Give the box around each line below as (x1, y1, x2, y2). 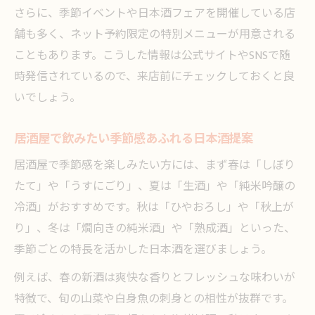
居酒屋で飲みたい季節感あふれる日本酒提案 (14, 129, 253, 149)
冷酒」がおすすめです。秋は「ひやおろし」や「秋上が (14, 198, 294, 217)
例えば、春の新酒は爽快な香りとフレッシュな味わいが (14, 269, 295, 288)
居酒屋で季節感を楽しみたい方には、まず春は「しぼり (14, 156, 295, 175)
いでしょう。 (14, 89, 81, 108)
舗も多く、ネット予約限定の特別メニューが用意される (14, 25, 295, 44)
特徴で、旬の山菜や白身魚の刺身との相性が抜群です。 (14, 290, 293, 309)
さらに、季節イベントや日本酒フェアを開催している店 (14, 4, 295, 23)
